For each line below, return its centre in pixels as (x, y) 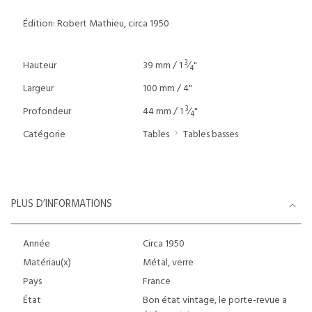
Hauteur (40, 66)
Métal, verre (168, 263)
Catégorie (44, 135)
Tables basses (210, 135)
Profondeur (47, 112)
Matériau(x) (47, 263)
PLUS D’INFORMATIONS (62, 204)
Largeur (38, 89)
